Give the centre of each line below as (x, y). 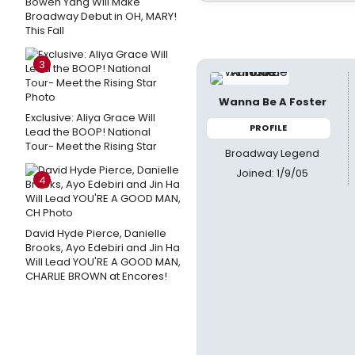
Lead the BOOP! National (88, 132)
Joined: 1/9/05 (273, 173)
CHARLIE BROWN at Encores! (96, 276)
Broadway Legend (273, 153)
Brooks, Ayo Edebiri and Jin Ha (103, 248)
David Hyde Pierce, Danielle (96, 233)
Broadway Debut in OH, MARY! (101, 16)
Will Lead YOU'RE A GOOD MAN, (103, 262)
